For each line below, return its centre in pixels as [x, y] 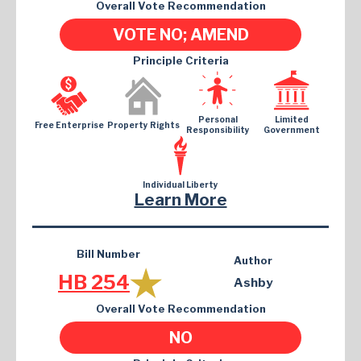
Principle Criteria [180, 61]
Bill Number [108, 254]
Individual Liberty [180, 185]
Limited [292, 120]
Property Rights [143, 124]
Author [253, 261]
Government [292, 130]
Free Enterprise [69, 124]
